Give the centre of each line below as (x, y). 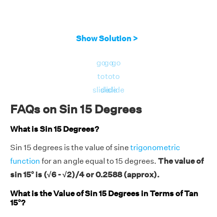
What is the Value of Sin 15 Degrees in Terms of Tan (104, 194)
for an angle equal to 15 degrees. (99, 161)
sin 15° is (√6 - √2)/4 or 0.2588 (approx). (85, 175)
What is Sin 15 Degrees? (54, 129)
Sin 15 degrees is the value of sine (70, 148)
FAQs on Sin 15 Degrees (76, 109)
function (25, 161)
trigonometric (155, 148)
